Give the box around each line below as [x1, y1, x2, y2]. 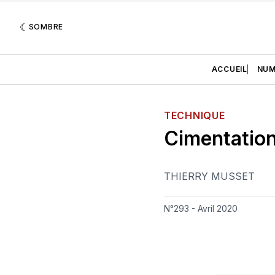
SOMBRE [28, 21, 63, 31]
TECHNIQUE [164, 109, 225, 122]
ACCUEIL [211, 64, 247, 74]
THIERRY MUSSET [164, 170, 255, 183]
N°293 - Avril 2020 [164, 203, 238, 214]
